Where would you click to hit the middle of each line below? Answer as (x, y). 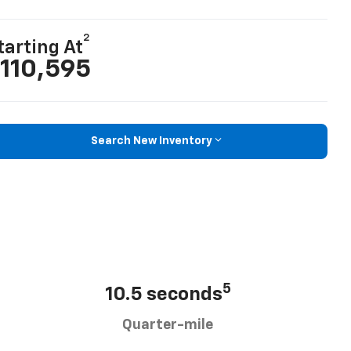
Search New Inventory (151, 141)
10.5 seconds (163, 294)
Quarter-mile (168, 325)
